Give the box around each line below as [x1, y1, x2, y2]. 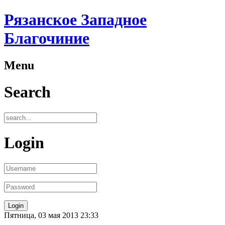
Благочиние [4, 29, 89, 48]
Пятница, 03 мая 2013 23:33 [4, 210, 98, 219]
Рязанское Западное [4, 11, 147, 29]
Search [4, 83, 51, 101]
